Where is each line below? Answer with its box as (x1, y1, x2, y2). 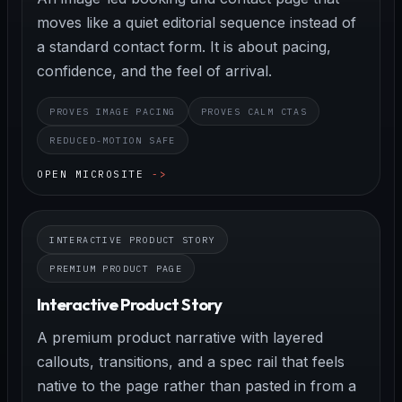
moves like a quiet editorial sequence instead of (37, 13, 357, 32)
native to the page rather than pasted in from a (37, 376, 357, 395)
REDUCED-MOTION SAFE (49, 134, 176, 146)
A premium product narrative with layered (37, 328, 324, 346)
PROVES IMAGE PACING (49, 105, 176, 118)
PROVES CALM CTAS (200, 105, 308, 118)
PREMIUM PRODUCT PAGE (49, 262, 183, 275)
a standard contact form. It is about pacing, (37, 38, 332, 57)
